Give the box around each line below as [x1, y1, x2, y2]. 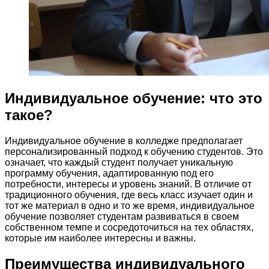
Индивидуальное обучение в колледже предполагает [5, 135, 243, 146]
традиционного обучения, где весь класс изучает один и [5, 189, 253, 200]
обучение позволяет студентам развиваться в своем [5, 211, 239, 222]
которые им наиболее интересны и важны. [5, 232, 196, 243]
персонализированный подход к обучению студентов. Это [5, 146, 263, 157]
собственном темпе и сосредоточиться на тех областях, [5, 222, 253, 232]
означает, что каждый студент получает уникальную [5, 157, 233, 168]
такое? [5, 106, 53, 123]
